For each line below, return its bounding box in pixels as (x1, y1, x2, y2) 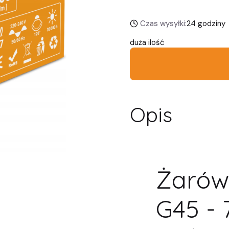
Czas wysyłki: (140, 18, 187, 29)
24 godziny (186, 18, 225, 29)
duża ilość (130, 37, 165, 48)
